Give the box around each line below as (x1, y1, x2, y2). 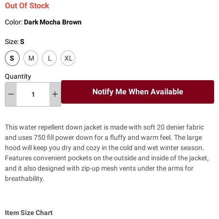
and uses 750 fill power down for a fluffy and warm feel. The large (5, 133, 202, 141)
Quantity (5, 72, 31, 80)
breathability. (5, 174, 44, 182)
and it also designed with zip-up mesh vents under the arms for (5, 164, 194, 172)
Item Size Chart (5, 208, 53, 217)
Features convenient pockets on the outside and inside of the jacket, (5, 153, 209, 162)
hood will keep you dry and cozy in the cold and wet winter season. (5, 143, 204, 152)
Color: (5, 18, 24, 26)
